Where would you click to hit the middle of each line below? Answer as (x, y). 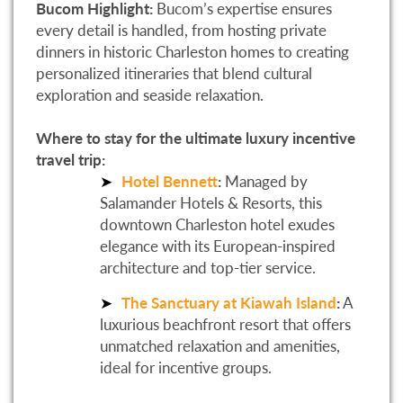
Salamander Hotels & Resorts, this (211, 203)
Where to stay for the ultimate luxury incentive (196, 139)
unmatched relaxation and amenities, (220, 346)
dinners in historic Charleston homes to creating (193, 52)
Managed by (264, 182)
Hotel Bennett (170, 182)
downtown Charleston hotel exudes (217, 225)
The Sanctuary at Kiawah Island (229, 303)
